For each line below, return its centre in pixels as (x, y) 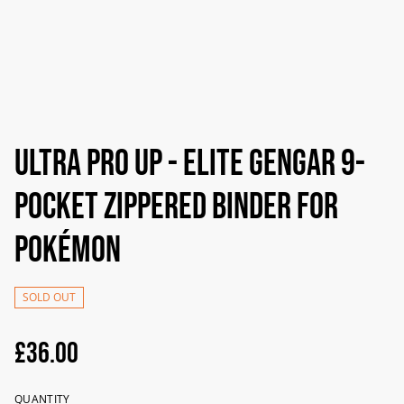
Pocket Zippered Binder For (176, 207)
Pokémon (68, 251)
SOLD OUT (49, 297)
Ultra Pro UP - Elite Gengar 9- (190, 164)
